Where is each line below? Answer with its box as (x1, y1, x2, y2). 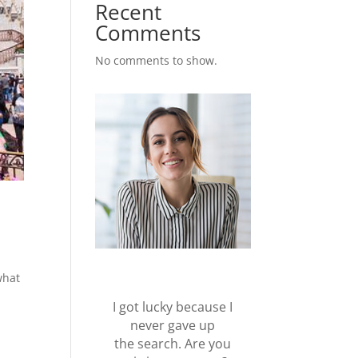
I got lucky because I (113, 297, 233, 316)
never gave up (130, 316, 216, 334)
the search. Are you (114, 334, 232, 352)
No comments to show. (95, 53, 218, 68)
